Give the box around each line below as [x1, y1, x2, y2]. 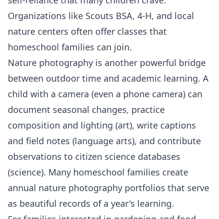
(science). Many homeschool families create [8, 166, 188, 178]
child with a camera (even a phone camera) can [8, 88, 202, 100]
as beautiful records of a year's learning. [8, 197, 174, 209]
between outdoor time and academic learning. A [8, 72, 209, 84]
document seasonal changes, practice [8, 103, 165, 115]
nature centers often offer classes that [8, 25, 167, 37]
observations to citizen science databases [8, 150, 180, 162]
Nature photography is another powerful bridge [8, 56, 206, 68]
